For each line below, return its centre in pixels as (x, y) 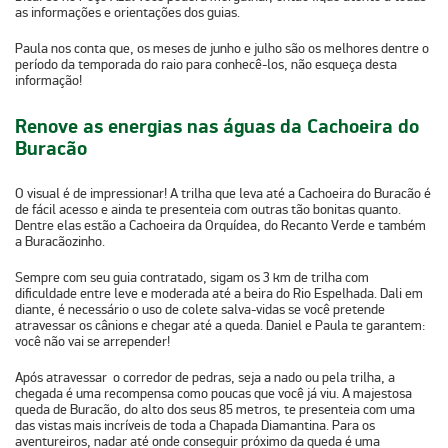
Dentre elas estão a (72, 226)
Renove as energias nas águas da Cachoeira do (217, 126)
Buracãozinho (63, 242)
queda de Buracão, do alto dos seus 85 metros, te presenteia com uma (215, 410)
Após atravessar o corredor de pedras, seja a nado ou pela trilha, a (205, 378)
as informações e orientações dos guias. (127, 12)
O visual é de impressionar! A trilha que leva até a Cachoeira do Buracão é (223, 194)
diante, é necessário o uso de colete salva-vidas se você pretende (200, 310)
